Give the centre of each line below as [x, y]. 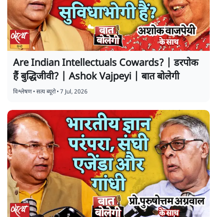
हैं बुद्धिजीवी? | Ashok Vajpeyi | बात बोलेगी [96, 77]
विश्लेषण [23, 92]
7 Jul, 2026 [74, 92]
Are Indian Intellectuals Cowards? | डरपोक [106, 64]
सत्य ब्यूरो [46, 92]
